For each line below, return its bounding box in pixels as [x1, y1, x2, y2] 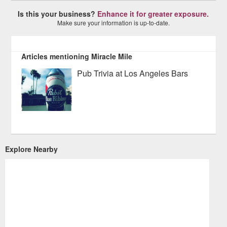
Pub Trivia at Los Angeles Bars [77, 67, 188, 79]
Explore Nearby [5, 143, 58, 154]
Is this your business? [18, 9, 98, 19]
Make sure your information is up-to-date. [57, 18, 170, 27]
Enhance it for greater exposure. [97, 9, 209, 19]
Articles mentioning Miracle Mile [21, 51, 133, 61]
